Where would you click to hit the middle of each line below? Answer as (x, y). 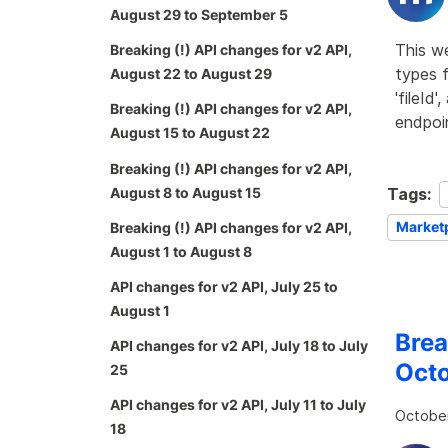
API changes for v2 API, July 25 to (224, 286)
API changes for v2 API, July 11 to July (238, 405)
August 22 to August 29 (191, 74)
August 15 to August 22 (190, 133)
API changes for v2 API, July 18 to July (239, 346)
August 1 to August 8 (181, 251)
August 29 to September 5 (199, 15)
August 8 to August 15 (185, 192)
